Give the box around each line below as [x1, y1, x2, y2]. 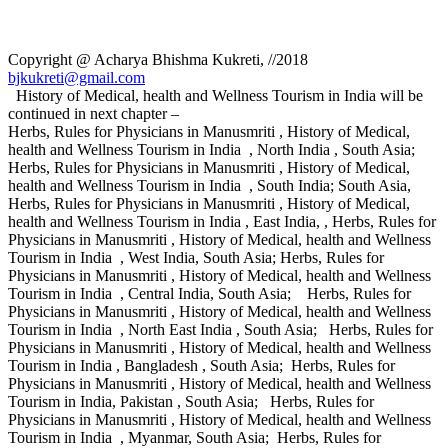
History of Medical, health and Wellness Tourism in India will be [8, 86, 423, 104]
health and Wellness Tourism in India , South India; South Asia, [8, 176, 415, 194]
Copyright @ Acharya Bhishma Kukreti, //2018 [8, 50, 312, 68]
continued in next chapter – [8, 104, 179, 122]
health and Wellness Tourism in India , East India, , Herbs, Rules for [8, 212, 436, 230]
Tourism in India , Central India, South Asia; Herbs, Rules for [8, 284, 411, 302]
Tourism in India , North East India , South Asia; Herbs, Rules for [8, 320, 433, 338]
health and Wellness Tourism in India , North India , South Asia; [8, 140, 415, 158]
